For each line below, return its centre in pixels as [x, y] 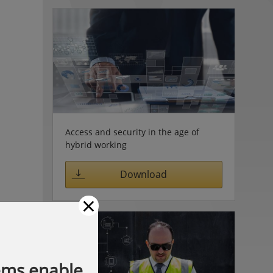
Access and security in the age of [132, 132]
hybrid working [96, 144]
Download [144, 175]
